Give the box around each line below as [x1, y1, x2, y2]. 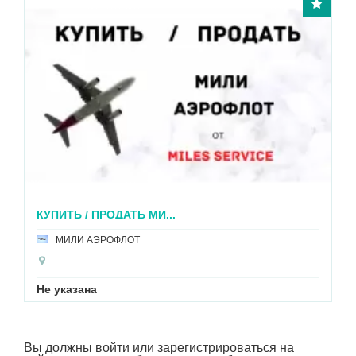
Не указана [177, 283, 238, 296]
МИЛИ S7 [196, 234, 240, 246]
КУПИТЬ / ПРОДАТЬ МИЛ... [177, 208, 325, 222]
